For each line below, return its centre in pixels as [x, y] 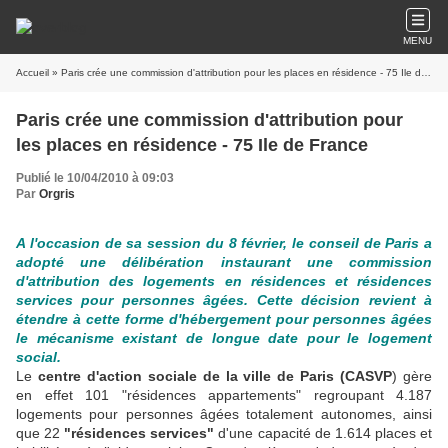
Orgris [57, 194]
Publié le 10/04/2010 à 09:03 [95, 178]
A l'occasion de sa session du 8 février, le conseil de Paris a [224, 243]
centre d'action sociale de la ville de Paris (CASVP [215, 376]
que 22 [40, 433]
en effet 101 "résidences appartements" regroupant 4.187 [224, 395]
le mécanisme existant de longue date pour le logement [224, 338]
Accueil [32, 72]
